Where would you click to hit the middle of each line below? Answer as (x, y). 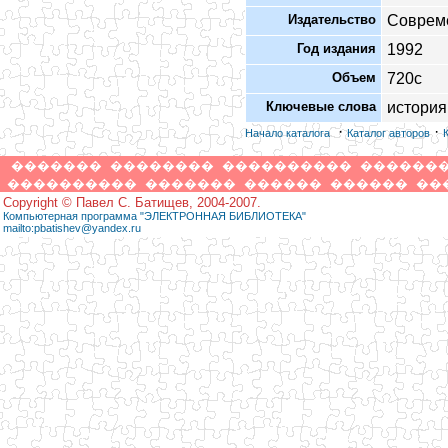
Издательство (332, 19)
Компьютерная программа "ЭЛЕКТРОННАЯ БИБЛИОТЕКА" (154, 216)
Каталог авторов (388, 133)
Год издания (336, 48)
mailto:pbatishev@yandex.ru (72, 228)
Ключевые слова (321, 106)
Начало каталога (287, 133)
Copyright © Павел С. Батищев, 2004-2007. (132, 202)
